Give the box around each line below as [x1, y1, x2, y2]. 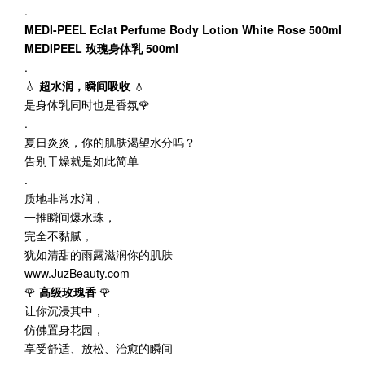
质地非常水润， [24, 190, 104, 206]
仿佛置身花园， [24, 321, 104, 337]
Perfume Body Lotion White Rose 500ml [121, 21, 341, 37]
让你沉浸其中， [24, 302, 104, 319]
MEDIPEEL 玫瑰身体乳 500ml [24, 40, 178, 56]
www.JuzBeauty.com [24, 265, 130, 281]
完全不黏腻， [24, 227, 93, 244]
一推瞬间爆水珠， [24, 209, 116, 225]
